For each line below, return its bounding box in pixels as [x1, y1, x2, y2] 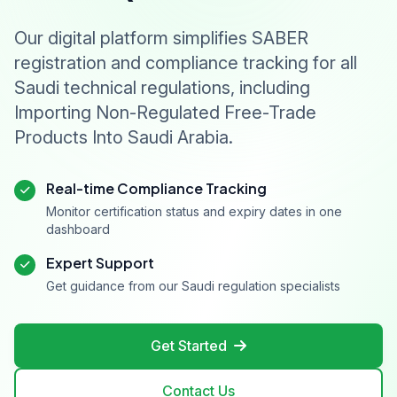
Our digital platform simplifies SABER [14, 27, 308, 49]
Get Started [151, 337, 227, 354]
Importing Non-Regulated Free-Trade [14, 102, 316, 123]
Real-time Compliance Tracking [46, 179, 267, 198]
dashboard [46, 222, 110, 237]
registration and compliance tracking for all [14, 52, 357, 74]
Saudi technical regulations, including [14, 77, 310, 98]
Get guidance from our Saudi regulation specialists [46, 278, 340, 293]
